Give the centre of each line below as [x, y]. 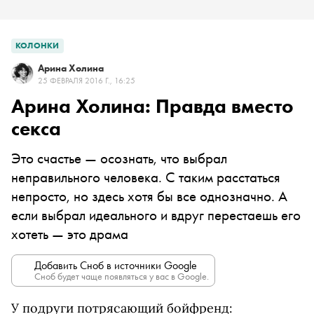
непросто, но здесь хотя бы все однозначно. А [149, 196]
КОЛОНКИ [37, 46]
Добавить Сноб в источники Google [116, 265]
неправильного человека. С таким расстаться [146, 177]
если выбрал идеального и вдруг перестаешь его [156, 215]
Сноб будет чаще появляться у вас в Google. [122, 276]
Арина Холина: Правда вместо [152, 106]
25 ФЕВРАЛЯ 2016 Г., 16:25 [87, 81]
